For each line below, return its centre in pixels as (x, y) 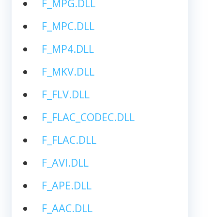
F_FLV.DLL (65, 94)
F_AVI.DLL (65, 162)
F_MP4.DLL (68, 48)
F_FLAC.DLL (69, 139)
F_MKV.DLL (68, 71)
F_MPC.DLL (68, 26)
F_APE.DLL (66, 185)
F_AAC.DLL (67, 208)
